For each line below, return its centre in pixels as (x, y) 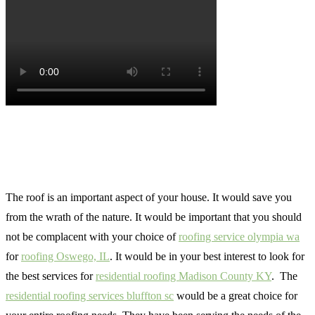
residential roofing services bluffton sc (90, 296)
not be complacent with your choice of (92, 237)
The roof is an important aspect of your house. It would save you (149, 197)
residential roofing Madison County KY (184, 276)
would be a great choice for (236, 296)
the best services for (51, 276)
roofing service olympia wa (239, 237)
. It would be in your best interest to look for (207, 256)
